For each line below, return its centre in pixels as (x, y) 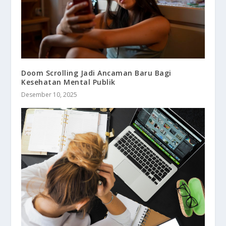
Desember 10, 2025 (49, 94)
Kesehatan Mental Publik (68, 82)
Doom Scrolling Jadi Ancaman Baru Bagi (96, 73)
